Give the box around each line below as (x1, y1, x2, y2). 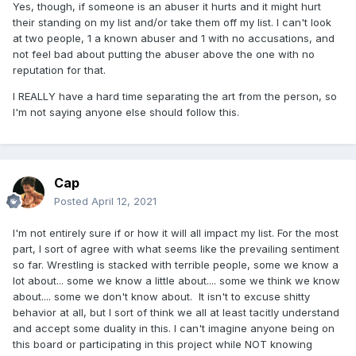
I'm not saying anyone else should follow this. (13, 105, 239, 118)
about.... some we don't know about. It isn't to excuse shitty (13, 290, 310, 304)
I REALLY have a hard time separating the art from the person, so (13, 89, 337, 103)
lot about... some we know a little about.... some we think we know (13, 274, 340, 288)
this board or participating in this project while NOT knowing (13, 338, 312, 351)
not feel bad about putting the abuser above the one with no (13, 47, 315, 60)
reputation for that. (13, 63, 106, 76)
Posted (54, 195, 91, 208)
